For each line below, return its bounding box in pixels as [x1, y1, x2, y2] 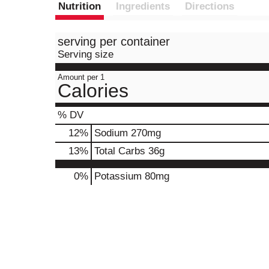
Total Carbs [94, 145, 145, 157]
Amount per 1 [58, 73, 104, 82]
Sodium [94, 127, 128, 139]
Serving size [58, 49, 113, 60]
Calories [58, 80, 128, 101]
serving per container [58, 35, 170, 48]
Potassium [94, 171, 142, 182]
